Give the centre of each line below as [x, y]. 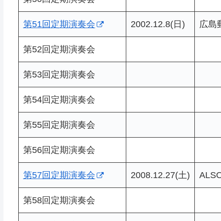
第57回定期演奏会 [59, 175]
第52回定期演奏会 [59, 49]
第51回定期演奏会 [59, 24]
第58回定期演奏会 [59, 200]
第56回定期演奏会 [59, 150]
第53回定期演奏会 [59, 74]
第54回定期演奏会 [59, 99]
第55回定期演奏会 [59, 125]
